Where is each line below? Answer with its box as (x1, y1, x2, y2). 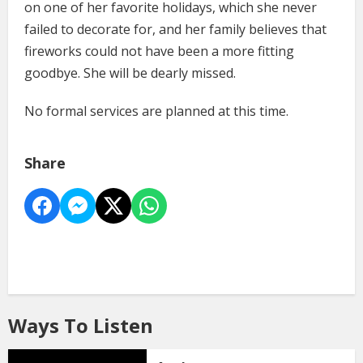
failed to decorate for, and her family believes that (24, 19, 327, 38)
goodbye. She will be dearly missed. (24, 63, 236, 82)
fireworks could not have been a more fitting (24, 41, 294, 60)
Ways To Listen (8, 311, 153, 339)
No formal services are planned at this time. (24, 101, 288, 120)
